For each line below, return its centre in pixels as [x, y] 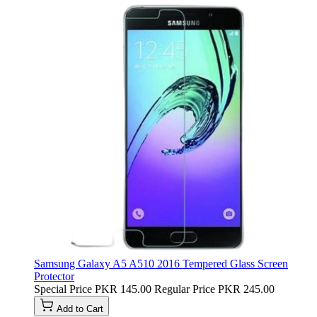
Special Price [63, 289]
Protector [54, 276]
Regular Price [185, 289]
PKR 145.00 [123, 289]
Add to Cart [80, 309]
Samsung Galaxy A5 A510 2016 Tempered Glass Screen [161, 263]
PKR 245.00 [246, 289]
